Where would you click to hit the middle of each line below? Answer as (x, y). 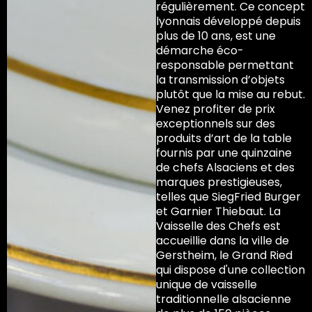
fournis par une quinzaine (224, 153)
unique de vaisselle (206, 284)
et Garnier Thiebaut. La (218, 211)
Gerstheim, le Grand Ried (224, 255)
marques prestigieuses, (219, 182)
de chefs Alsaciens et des (225, 167)
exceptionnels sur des (216, 124)
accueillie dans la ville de (223, 241)
